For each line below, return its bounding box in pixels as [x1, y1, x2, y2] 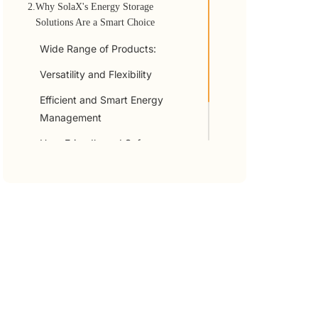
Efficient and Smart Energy [40, 94, 164, 106]
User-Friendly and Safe [40, 137, 147, 149]
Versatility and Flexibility [40, 68, 153, 80]
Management [40, 111, 102, 124]
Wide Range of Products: [40, 43, 157, 55]
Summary [35, 162, 75, 172]
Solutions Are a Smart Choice [35, 17, 155, 28]
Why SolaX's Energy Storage [35, 1, 154, 12]
